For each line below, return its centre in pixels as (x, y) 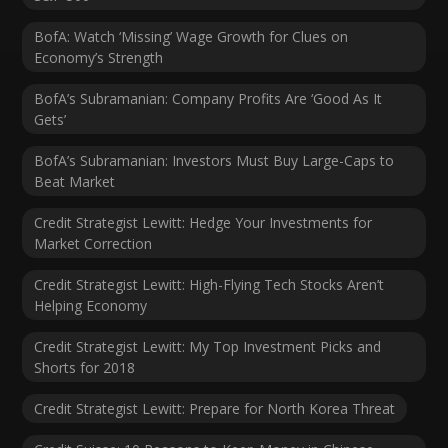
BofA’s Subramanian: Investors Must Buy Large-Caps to (214, 161)
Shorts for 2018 (85, 368)
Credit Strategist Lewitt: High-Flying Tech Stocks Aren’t (209, 285)
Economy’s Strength (99, 58)
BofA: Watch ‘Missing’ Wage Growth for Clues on (191, 37)
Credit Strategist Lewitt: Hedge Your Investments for (203, 223)
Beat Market (75, 182)
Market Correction (93, 244)
